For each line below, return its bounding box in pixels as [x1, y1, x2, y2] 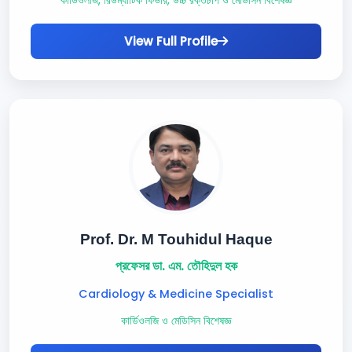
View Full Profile [124, 33, 218, 49]
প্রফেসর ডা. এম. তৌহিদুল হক [115, 257, 237, 275]
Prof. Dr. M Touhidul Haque [79, 231, 273, 247]
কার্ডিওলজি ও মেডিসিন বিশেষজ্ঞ [121, 313, 231, 328]
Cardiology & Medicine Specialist [79, 286, 273, 302]
